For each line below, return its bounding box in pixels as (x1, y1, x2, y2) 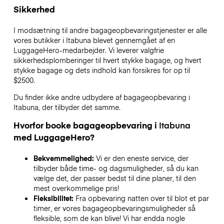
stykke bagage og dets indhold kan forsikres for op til (13, 64, 190, 75)
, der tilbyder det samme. (38, 102, 120, 112)
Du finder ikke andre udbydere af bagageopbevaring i (13, 92, 190, 102)
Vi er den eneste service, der (95, 153, 188, 163)
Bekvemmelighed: (33, 153, 96, 163)
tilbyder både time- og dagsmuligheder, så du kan (33, 163, 198, 173)
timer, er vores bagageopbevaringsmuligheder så (33, 203, 195, 213)
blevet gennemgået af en (90, 34, 175, 45)
